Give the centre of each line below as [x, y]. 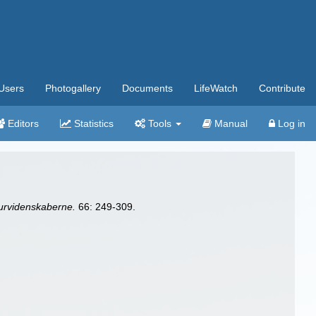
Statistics [92, 123]
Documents [147, 88]
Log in [290, 123]
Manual [230, 123]
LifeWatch [216, 88]
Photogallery [73, 88]
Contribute [282, 88]
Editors [22, 123]
